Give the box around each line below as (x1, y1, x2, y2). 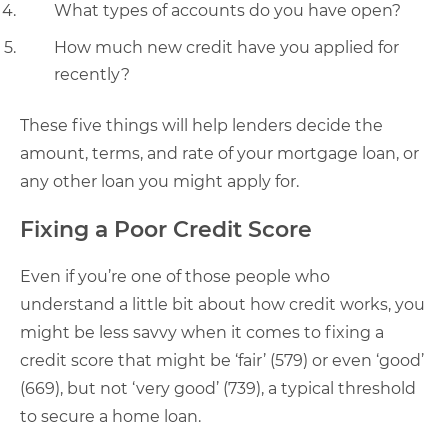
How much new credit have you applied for (54, 38, 399, 57)
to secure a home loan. (20, 407, 201, 426)
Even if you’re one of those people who (20, 267, 330, 286)
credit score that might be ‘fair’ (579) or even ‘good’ (20, 351, 424, 370)
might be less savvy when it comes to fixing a (20, 323, 384, 342)
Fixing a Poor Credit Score (20, 216, 312, 243)
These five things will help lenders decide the (20, 116, 383, 135)
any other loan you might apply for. (20, 172, 299, 191)
